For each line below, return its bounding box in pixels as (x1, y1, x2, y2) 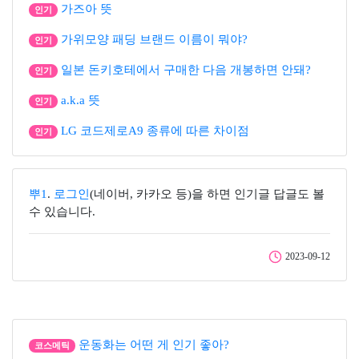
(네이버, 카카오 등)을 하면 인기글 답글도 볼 (90, 188, 325, 200)
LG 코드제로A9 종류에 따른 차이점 (60, 124, 249, 137)
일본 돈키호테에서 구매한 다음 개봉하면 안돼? (60, 63, 311, 76)
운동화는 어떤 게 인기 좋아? (78, 338, 229, 351)
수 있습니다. (29, 205, 95, 218)
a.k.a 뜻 (60, 94, 100, 107)
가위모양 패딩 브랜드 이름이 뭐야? (60, 33, 248, 46)
